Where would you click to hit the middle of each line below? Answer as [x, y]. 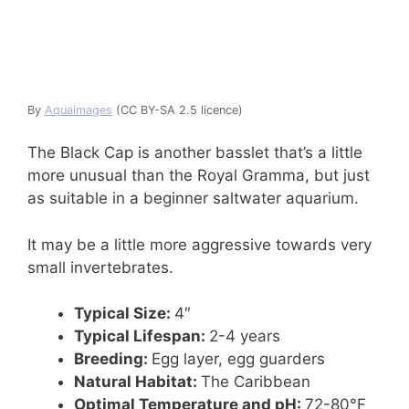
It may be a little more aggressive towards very [199, 244]
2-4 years [245, 336]
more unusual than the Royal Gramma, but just [199, 176]
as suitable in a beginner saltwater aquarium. [193, 199]
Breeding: [113, 359]
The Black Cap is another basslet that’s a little [195, 153]
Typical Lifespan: [142, 336]
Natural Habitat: [137, 382]
